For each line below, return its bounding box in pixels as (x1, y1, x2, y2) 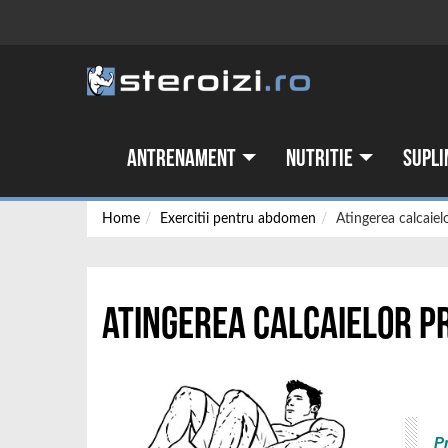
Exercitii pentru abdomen (160, 212, 316, 226)
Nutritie (286, 144, 357, 173)
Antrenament (127, 144, 240, 173)
